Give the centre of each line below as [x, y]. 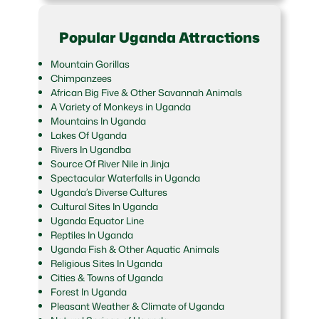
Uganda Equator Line [97, 221]
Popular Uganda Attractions [159, 37]
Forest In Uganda [88, 292]
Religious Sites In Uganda [106, 263]
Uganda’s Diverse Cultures [109, 192]
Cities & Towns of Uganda [106, 278]
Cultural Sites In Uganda [104, 206]
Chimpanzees [81, 78]
